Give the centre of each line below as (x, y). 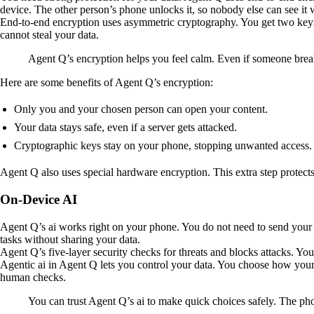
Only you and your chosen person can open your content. (141, 109)
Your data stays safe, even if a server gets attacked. (125, 128)
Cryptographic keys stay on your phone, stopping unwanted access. (163, 146)
